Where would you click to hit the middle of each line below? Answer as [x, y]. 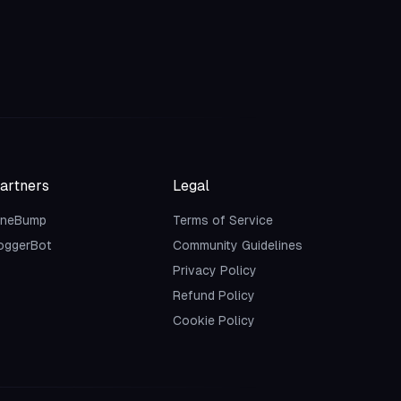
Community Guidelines [238, 245]
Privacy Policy [215, 270]
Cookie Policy [214, 320]
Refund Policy [214, 295]
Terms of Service [223, 220]
